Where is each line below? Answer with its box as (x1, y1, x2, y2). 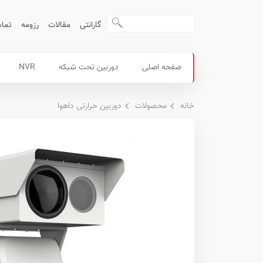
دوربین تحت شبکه (59, 61, 119, 74)
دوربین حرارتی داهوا (58, 100, 122, 113)
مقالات (48, 19, 70, 32)
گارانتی (80, 19, 102, 32)
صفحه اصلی (142, 61, 181, 74)
